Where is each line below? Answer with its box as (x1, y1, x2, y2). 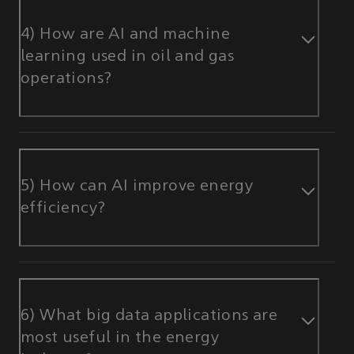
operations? (21, 71, 112, 88)
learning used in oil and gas (21, 49, 235, 66)
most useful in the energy (21, 330, 219, 346)
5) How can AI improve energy (21, 178, 254, 194)
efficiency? (21, 200, 106, 217)
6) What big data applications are (21, 307, 278, 324)
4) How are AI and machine (21, 27, 230, 43)
